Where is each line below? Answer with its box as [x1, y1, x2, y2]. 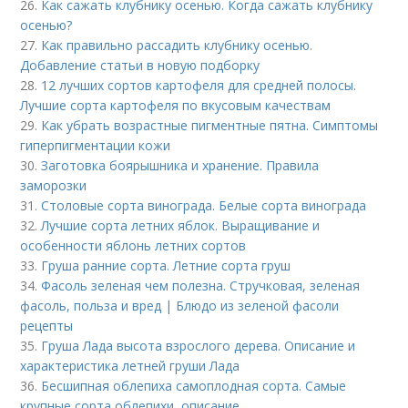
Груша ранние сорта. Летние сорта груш [41, 256, 291, 274]
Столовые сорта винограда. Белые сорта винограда [41, 196, 367, 214]
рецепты [20, 316, 74, 334]
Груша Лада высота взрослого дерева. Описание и [41, 336, 356, 354]
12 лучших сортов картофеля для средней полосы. [41, 76, 357, 94]
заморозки [20, 176, 87, 194]
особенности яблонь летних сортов [20, 236, 247, 254]
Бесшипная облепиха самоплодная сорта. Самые [41, 376, 347, 394]
